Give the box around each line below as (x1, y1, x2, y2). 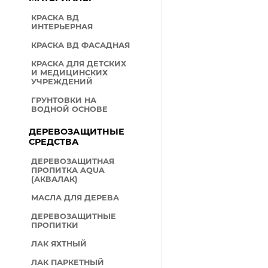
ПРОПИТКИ (31, 221, 79, 230)
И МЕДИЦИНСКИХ (31, 68, 108, 77)
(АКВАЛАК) (31, 175, 78, 184)
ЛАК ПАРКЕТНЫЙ (31, 258, 105, 267)
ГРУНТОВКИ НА (31, 96, 97, 105)
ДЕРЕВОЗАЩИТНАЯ (31, 157, 115, 166)
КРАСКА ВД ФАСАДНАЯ (31, 41, 130, 50)
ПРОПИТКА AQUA (31, 166, 105, 175)
